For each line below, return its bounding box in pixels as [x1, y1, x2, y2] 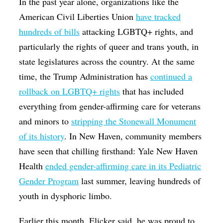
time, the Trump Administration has [19, 70, 151, 83]
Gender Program [19, 175, 79, 187]
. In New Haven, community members [64, 130, 202, 142]
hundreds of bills [19, 25, 80, 38]
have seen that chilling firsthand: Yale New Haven [19, 145, 198, 157]
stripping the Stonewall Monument [71, 115, 197, 127]
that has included [120, 85, 184, 98]
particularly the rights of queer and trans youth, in [19, 40, 199, 53]
